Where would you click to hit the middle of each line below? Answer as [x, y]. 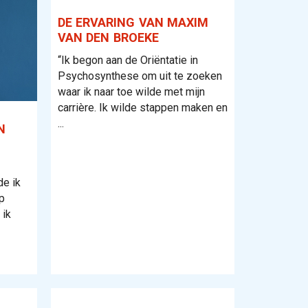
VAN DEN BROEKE [108, 37]
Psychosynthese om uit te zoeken [140, 76]
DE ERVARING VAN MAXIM [133, 22]
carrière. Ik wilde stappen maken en [142, 108]
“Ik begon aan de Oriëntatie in [128, 60]
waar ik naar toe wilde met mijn [131, 92]
